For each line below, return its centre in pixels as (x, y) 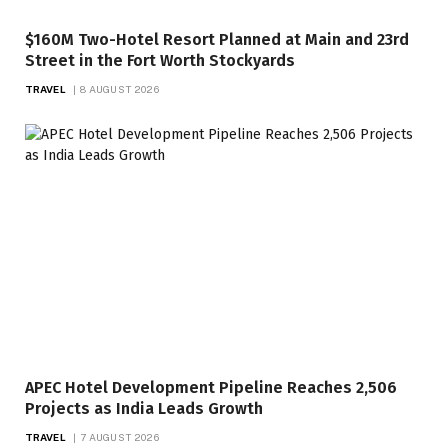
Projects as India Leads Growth (144, 408)
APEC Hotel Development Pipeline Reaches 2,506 (211, 387)
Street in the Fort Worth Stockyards (160, 60)
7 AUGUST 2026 (119, 436)
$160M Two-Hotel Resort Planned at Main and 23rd (217, 39)
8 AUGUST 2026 (119, 88)
